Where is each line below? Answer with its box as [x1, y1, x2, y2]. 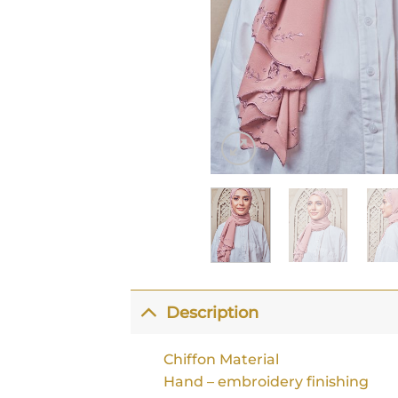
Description [166, 302, 259, 322]
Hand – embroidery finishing [163, 373, 369, 391]
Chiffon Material [163, 351, 279, 369]
